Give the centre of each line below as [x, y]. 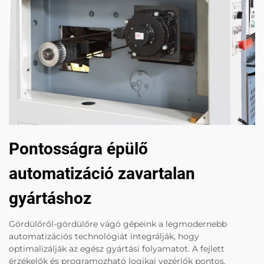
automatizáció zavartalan [102, 173]
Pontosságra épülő [78, 148]
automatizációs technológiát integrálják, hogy [104, 236]
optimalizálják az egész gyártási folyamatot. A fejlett [117, 248]
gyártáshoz [50, 198]
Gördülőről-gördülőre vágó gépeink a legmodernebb [118, 224]
